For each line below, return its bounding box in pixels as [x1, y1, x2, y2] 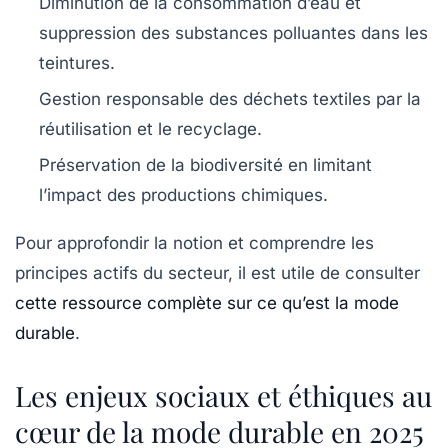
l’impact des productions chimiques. [39, 185, 328, 206]
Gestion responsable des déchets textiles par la [39, 89, 421, 110]
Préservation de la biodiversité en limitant [39, 155, 372, 176]
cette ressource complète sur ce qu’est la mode [15, 293, 399, 314]
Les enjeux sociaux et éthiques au [15, 377, 432, 415]
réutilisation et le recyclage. [39, 119, 262, 140]
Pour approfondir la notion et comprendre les [15, 233, 374, 254]
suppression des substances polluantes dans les [39, 23, 428, 44]
